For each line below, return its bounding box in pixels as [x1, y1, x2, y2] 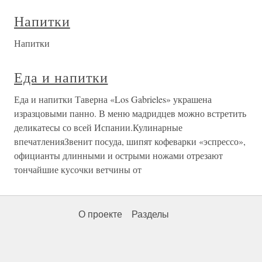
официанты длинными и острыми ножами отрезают [14, 149, 223, 161]
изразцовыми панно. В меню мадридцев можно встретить [14, 107, 246, 119]
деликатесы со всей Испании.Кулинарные [14, 121, 182, 133]
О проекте [78, 209, 122, 219]
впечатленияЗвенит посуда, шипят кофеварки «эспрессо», [14, 135, 246, 147]
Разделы [132, 209, 169, 219]
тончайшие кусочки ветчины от [14, 163, 142, 175]
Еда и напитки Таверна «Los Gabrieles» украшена [14, 93, 212, 105]
